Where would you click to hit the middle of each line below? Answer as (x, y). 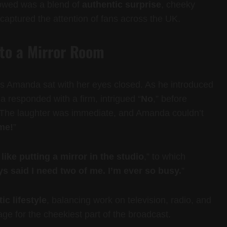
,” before (170, 99)
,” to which (165, 157)
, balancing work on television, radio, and (129, 200)
